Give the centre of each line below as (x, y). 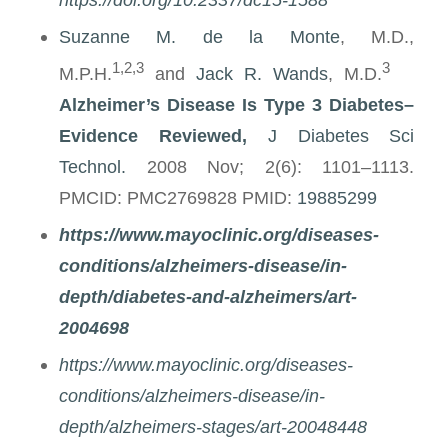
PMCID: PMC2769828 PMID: (177, 198)
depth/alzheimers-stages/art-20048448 (212, 427)
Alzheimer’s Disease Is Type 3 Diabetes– (236, 105)
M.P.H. (85, 74)
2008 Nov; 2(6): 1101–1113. (270, 167)
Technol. (92, 167)
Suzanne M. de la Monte (199, 37)
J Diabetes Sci (341, 136)
